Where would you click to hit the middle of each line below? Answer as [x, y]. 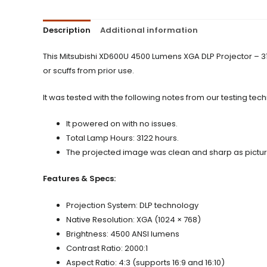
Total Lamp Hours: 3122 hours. [122, 138]
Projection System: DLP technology [132, 205]
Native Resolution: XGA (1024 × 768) [133, 219]
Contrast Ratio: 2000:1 [107, 248]
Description [67, 30]
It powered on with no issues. [122, 124]
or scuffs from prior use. [89, 70]
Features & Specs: [79, 178]
